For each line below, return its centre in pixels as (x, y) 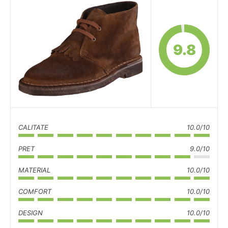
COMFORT (35, 191)
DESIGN (31, 213)
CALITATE (33, 127)
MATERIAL (34, 170)
